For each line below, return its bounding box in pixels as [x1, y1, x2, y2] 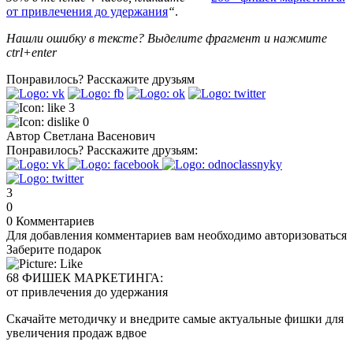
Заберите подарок [6, 243, 102, 257]
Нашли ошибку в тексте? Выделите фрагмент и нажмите [6, 32, 327, 46]
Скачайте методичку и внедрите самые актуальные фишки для [6, 312, 344, 326]
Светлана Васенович [43, 129, 155, 143]
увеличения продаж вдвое [6, 326, 147, 340]
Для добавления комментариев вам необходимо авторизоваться [6, 229, 347, 243]
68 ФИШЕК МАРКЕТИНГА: [6, 271, 163, 285]
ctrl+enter [6, 46, 57, 60]
